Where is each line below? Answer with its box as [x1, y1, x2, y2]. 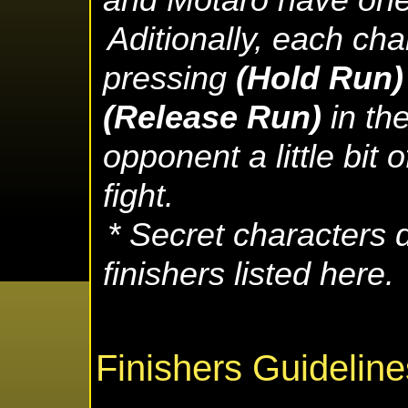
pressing [103, 60, 236, 97]
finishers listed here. [103, 256, 394, 293]
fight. [103, 178, 174, 215]
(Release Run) [103, 99, 321, 137]
